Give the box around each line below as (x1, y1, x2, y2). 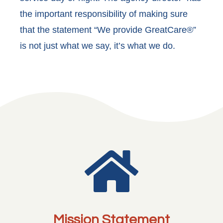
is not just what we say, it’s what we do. (20, 41, 175, 51)
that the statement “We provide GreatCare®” (20, 25, 196, 35)
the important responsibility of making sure (20, 9, 188, 19)
